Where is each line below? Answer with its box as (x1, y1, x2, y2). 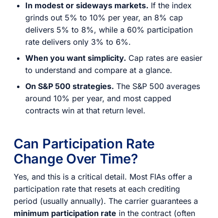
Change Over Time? (14, 150, 138, 167)
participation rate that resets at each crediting (14, 184, 180, 194)
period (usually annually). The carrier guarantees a (14, 196, 198, 206)
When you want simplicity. (25, 53, 126, 63)
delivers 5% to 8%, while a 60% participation (25, 24, 193, 35)
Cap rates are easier (126, 53, 202, 63)
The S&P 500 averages (114, 81, 200, 91)
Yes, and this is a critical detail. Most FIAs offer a (14, 172, 192, 182)
